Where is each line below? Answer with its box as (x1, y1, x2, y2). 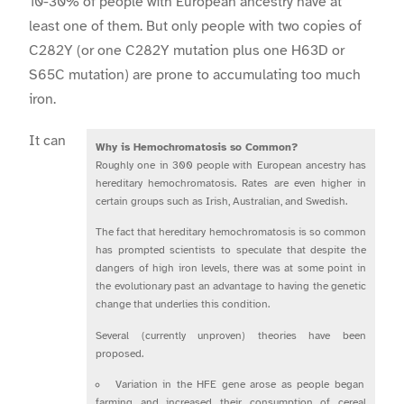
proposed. (96, 346, 143, 360)
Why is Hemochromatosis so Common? (96, 140, 298, 153)
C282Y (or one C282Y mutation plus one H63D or (29, 41, 344, 60)
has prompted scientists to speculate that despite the (96, 243, 366, 257)
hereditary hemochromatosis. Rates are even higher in (96, 176, 366, 189)
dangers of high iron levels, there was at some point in (96, 262, 366, 275)
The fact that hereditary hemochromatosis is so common (96, 225, 366, 239)
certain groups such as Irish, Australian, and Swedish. (96, 194, 347, 207)
